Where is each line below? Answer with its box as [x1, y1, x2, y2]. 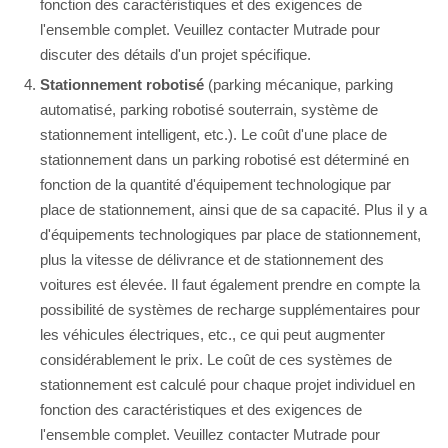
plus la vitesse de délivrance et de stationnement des [40, 251, 384, 269]
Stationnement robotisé [40, 76, 204, 94]
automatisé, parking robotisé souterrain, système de [40, 101, 378, 119]
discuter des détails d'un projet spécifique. [40, 46, 311, 64]
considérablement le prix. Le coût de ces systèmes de [40, 351, 392, 369]
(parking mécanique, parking [204, 76, 393, 94]
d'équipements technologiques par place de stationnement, [40, 226, 421, 244]
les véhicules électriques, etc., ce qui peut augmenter [40, 326, 385, 344]
